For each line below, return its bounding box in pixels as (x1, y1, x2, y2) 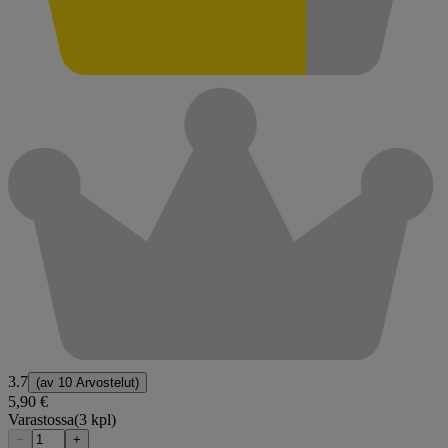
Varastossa (8, 411, 74, 429)
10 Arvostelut (58, 375, 135, 391)
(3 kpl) (74, 411, 116, 429)
